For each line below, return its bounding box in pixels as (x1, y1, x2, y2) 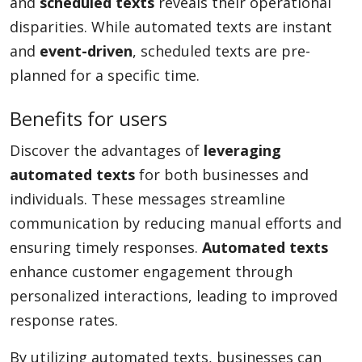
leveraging (204, 141, 281, 160)
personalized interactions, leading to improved (10, 286, 338, 305)
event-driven (40, 41, 133, 61)
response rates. (10, 310, 118, 330)
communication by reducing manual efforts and (10, 213, 342, 233)
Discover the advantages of (10, 141, 204, 160)
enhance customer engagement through (10, 262, 293, 281)
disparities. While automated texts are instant (10, 17, 332, 36)
